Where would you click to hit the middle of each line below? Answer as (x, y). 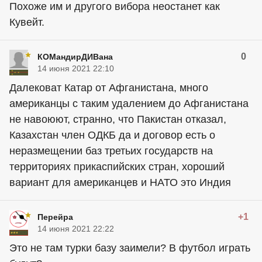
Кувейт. (27, 22)
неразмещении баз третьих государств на (111, 151)
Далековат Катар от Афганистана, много (109, 88)
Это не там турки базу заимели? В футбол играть (130, 248)
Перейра (55, 217)
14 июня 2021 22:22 (76, 229)
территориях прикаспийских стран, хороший (117, 167)
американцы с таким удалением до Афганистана (129, 104)
